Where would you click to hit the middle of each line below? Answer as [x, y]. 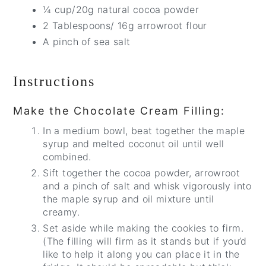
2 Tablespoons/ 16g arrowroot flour [126, 26]
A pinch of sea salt [88, 42]
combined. [67, 157]
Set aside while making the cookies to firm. [143, 228]
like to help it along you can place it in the [141, 254]
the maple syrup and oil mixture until [129, 199]
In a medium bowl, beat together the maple [144, 131]
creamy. [61, 212]
